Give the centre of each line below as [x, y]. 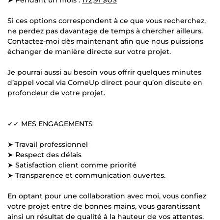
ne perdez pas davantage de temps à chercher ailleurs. [105, 31]
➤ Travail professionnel [48, 144]
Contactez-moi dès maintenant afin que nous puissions [105, 41]
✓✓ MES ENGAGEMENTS [50, 124]
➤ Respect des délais [44, 154]
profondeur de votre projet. [56, 93]
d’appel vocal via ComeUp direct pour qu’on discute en [105, 82]
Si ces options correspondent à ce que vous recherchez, [107, 20]
